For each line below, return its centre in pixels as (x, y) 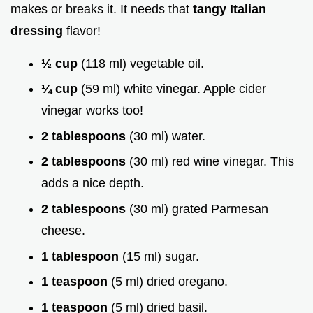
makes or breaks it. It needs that (102, 9)
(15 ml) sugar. (161, 256)
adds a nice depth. (93, 183)
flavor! (83, 30)
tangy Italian (230, 9)
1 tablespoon (82, 256)
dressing (38, 30)
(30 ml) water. (167, 136)
